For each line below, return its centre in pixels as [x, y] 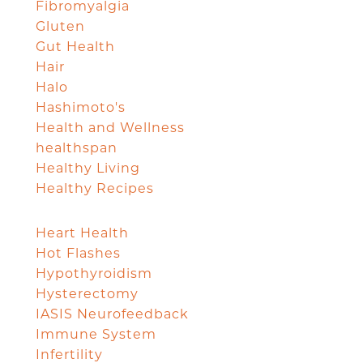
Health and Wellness [110, 127]
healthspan [77, 147]
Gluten [60, 26]
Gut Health [75, 46]
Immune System [96, 334]
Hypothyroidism [94, 273]
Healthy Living [88, 168]
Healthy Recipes [95, 188]
